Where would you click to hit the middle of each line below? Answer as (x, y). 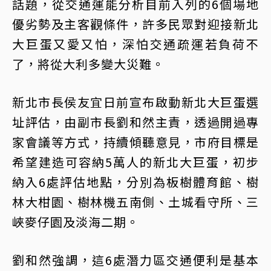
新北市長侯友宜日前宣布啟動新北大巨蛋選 (135, 102)
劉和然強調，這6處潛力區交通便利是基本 (135, 260)
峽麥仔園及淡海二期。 (76, 222)
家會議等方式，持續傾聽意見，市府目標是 (135, 142)
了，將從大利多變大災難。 (88, 64)
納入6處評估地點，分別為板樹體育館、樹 (135, 182)
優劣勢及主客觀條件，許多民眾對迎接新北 (135, 24)
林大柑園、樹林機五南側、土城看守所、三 (135, 202)
